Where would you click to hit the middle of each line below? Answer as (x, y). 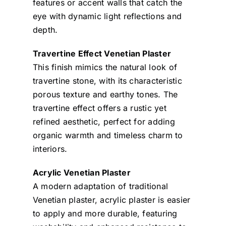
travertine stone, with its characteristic (107, 80)
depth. (45, 30)
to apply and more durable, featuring (105, 213)
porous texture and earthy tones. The (105, 94)
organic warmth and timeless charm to (108, 135)
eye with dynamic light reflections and (107, 16)
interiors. (50, 149)
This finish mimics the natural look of (105, 67)
